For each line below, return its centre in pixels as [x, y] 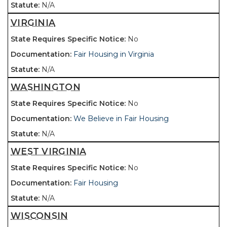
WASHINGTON [46, 87]
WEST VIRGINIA [49, 151]
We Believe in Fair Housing [121, 119]
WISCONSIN [40, 216]
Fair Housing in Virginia [114, 54]
